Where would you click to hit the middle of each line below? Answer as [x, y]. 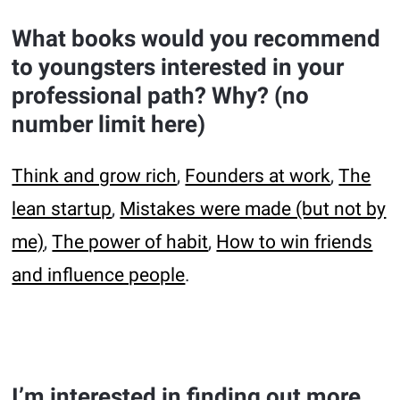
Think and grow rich [95, 176]
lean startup [62, 209]
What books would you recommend [196, 39]
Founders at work [258, 176]
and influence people [99, 275]
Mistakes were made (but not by [253, 209]
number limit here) [109, 125]
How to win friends [295, 242]
